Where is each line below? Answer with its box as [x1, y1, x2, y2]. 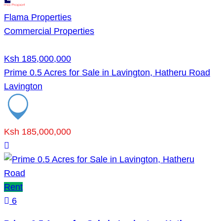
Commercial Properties [4, 26, 94, 36]
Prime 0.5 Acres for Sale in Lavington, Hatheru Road [4, 67, 210, 77]
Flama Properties [4, 12, 72, 22]
